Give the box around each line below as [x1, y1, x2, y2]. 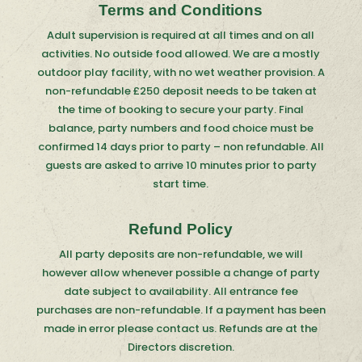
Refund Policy [128, 221, 234, 238]
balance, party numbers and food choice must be [48, 120, 314, 136]
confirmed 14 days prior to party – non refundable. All [37, 138, 324, 154]
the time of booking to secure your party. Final [57, 101, 305, 117]
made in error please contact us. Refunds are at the [44, 321, 318, 337]
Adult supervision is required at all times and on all [47, 27, 315, 43]
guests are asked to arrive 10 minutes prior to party [44, 157, 317, 173]
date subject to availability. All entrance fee [63, 284, 298, 300]
